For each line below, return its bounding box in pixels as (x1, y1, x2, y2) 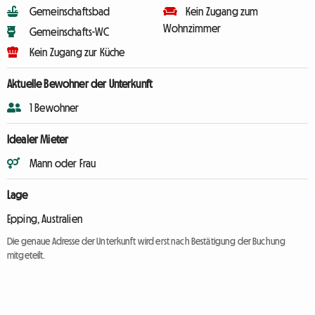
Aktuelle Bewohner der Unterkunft (7, 78, 153, 89)
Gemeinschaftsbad (30, 6, 110, 17)
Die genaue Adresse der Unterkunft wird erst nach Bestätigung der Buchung (7, 236, 286, 246)
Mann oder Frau (30, 157, 96, 169)
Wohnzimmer (163, 22, 221, 34)
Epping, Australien (7, 213, 82, 224)
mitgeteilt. (7, 250, 46, 260)
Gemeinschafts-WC (30, 26, 110, 37)
